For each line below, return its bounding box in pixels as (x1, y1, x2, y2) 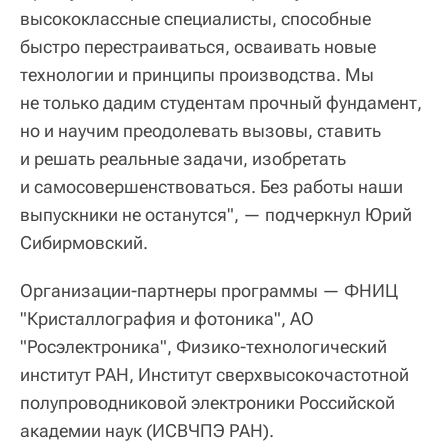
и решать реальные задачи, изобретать (20, 148, 346, 170)
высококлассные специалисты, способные (20, 8, 371, 30)
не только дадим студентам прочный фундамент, (20, 92, 422, 114)
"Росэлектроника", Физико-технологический (20, 336, 387, 358)
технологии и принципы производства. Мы (20, 64, 374, 86)
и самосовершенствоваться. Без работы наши (20, 176, 403, 198)
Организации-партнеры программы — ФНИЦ (20, 280, 398, 302)
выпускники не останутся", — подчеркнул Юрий (20, 204, 412, 226)
